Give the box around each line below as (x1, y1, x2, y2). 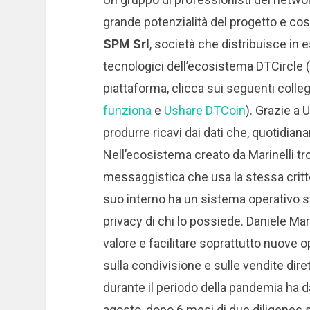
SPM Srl (102, 36, 149, 51)
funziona (102, 102, 152, 118)
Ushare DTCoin (163, 102, 246, 118)
